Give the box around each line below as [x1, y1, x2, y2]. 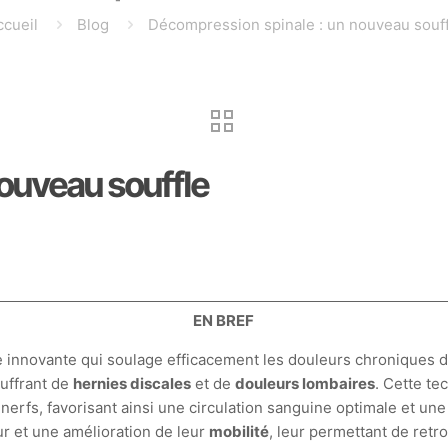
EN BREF [193, 311, 255, 330]
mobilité [208, 422, 269, 441]
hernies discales [73, 374, 192, 393]
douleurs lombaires [235, 374, 376, 393]
